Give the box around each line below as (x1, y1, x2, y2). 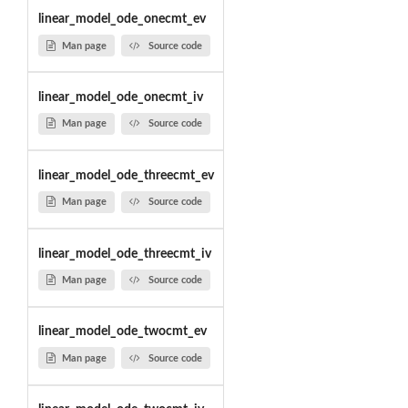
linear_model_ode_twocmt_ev (37, 325, 207, 339)
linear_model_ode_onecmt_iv (37, 90, 203, 104)
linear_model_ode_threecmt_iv (37, 247, 211, 260)
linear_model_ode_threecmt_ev (37, 168, 214, 182)
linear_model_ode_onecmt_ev (37, 13, 206, 26)
